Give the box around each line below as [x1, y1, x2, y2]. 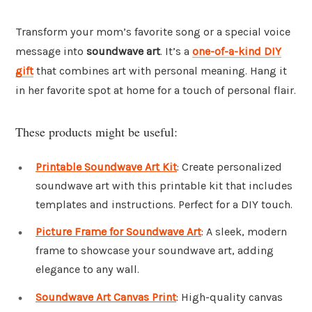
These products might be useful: [15, 123, 178, 140]
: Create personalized [177, 159, 282, 173]
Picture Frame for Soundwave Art [36, 225, 201, 239]
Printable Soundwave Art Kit [36, 159, 177, 173]
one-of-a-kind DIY [192, 45, 281, 58]
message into [15, 45, 86, 58]
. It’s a [160, 45, 192, 58]
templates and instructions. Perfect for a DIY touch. [36, 197, 292, 211]
